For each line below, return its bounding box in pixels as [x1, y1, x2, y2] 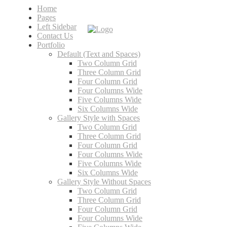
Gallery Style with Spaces [57, 113, 140, 122]
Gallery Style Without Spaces [57, 177, 151, 186]
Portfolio [37, 41, 65, 49]
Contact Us [37, 31, 73, 40]
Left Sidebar [37, 22, 77, 31]
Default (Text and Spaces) [57, 50, 140, 58]
